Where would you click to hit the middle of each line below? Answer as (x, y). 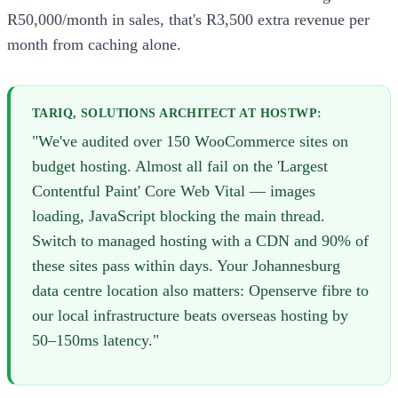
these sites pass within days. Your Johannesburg (186, 265)
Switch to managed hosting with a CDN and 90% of (200, 240)
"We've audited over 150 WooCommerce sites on (190, 141)
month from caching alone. (94, 44)
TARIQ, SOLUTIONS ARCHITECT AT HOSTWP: (177, 113)
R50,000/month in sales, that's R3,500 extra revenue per (188, 19)
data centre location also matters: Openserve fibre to (200, 290)
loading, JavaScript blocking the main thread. (179, 215)
